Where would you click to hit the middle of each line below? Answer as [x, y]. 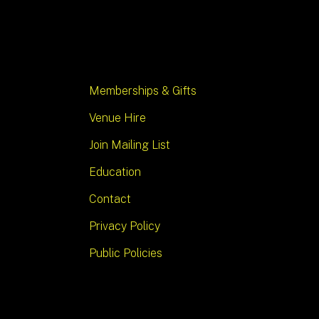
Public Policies [126, 253]
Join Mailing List [130, 145]
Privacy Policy [125, 226]
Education [115, 172]
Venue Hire [118, 118]
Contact [110, 199]
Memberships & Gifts [143, 91]
